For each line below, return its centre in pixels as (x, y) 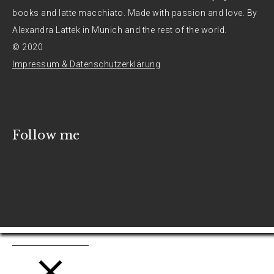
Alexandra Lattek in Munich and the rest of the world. (120, 30)
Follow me (46, 135)
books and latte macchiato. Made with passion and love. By (135, 13)
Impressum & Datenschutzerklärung (86, 64)
